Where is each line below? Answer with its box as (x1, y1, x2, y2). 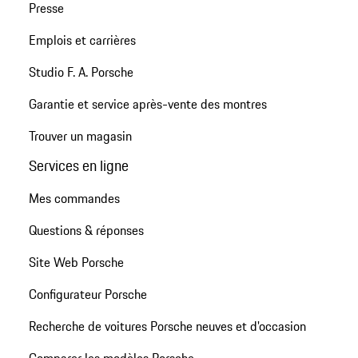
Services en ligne (28, 153, 129, 177)
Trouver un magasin (28, 125, 132, 145)
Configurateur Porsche (28, 284, 147, 304)
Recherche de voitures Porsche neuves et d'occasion (28, 316, 306, 336)
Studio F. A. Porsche (28, 62, 133, 82)
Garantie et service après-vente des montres (28, 93, 267, 113)
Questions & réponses (28, 220, 144, 240)
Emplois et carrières (28, 30, 136, 50)
